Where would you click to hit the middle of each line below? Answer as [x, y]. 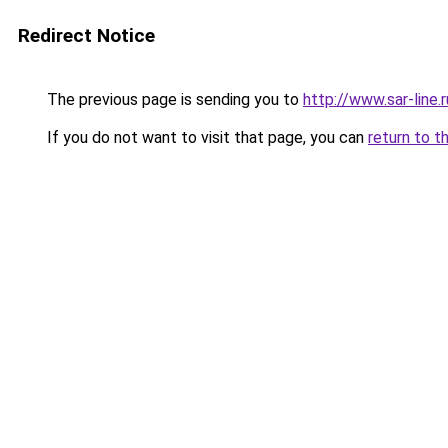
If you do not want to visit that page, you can [205, 137]
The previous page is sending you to [173, 99]
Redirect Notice [86, 35]
